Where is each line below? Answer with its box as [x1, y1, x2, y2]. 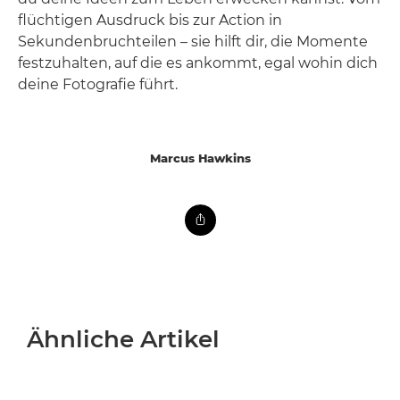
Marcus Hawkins [149, 150, 251, 165]
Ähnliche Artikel [27, 324, 220, 354]
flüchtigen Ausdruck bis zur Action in [18, 11, 282, 29]
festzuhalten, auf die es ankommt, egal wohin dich [18, 54, 378, 71]
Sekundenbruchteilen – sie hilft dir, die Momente [18, 32, 368, 50]
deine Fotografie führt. [18, 75, 178, 93]
